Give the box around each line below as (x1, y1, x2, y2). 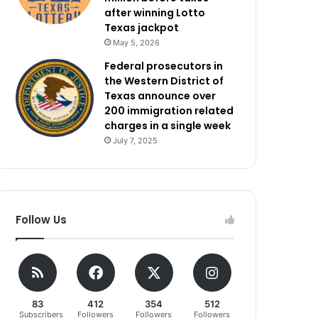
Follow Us (16, 212, 67, 227)
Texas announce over (104, 89, 216, 103)
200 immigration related (104, 104, 234, 118)
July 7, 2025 (113, 136, 158, 146)
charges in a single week (104, 119, 231, 133)
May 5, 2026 (113, 38, 160, 48)
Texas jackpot (104, 21, 180, 35)
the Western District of (104, 74, 224, 88)
